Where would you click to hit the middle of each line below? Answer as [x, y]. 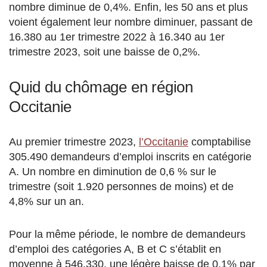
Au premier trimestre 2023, [74, 142]
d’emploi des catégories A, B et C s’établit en [115, 249]
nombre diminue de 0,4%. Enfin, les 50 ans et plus [128, 7]
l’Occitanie [164, 142]
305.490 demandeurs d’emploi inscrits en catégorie [130, 157]
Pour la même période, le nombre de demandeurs [127, 235]
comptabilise [220, 142]
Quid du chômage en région [101, 87]
